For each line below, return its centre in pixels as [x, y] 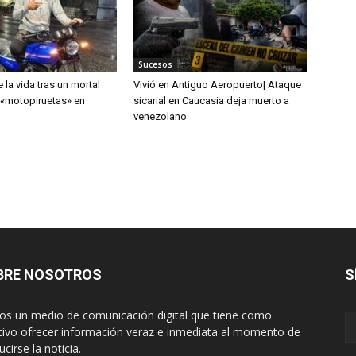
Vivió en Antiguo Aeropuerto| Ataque [217, 85]
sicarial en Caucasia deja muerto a [211, 101]
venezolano [160, 117]
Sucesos [155, 65]
